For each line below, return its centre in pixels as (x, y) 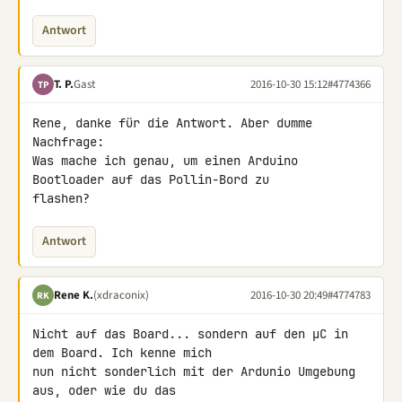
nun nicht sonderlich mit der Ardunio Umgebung (194, 371)
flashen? (61, 198)
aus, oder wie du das (108, 390)
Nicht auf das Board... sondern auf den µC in (190, 334)
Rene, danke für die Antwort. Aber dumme (172, 123)
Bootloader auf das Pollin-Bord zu (154, 179)
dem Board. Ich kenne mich (126, 353)
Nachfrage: (68, 142)
